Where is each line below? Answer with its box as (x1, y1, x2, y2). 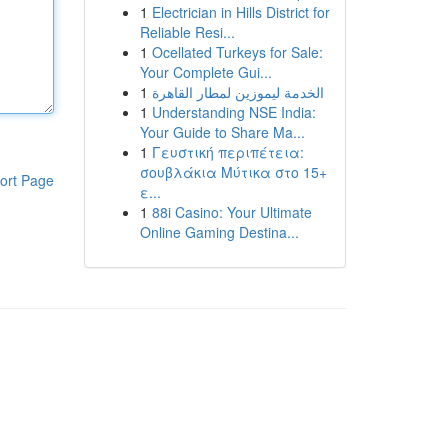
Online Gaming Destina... (139, 222, 299, 242)
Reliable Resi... (139, 22, 235, 42)
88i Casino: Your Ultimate (151, 202, 312, 222)
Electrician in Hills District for (151, 2, 330, 22)
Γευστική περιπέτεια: (151, 142, 304, 162)
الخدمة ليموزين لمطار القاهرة (151, 82, 324, 102)
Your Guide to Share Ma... (139, 122, 305, 142)
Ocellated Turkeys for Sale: (151, 42, 323, 62)
